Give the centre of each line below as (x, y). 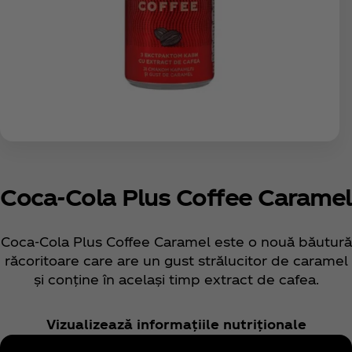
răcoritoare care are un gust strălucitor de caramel (176, 261)
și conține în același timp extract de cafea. (176, 280)
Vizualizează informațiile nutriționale (176, 324)
